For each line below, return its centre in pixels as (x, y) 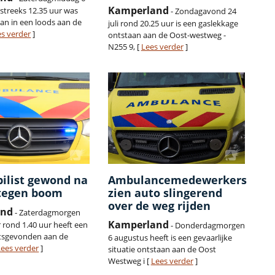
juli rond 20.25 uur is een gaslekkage (173, 24)
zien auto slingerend (165, 193)
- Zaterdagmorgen (47, 213)
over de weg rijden (159, 206)
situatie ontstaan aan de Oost (162, 250)
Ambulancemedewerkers (177, 180)
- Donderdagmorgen (207, 226)
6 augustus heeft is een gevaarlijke (170, 238)
